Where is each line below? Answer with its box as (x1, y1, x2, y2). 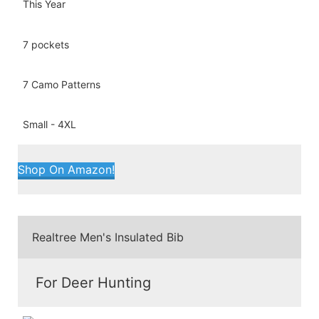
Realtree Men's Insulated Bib (32, 230, 184, 245)
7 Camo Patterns (23, 78, 100, 90)
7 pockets (23, 38, 69, 51)
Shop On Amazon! (18, 162, 115, 177)
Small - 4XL (23, 118, 76, 131)
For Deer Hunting (36, 273, 151, 291)
